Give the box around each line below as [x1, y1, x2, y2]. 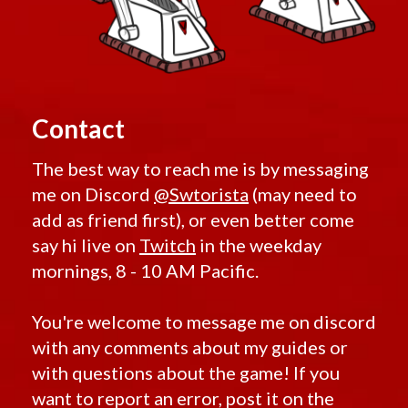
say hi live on [32, 234, 139, 257]
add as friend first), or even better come [32, 209, 354, 231]
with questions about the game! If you [32, 362, 340, 384]
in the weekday [196, 234, 321, 257]
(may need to [249, 183, 357, 206]
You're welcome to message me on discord [32, 311, 376, 333]
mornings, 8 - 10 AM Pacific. [32, 260, 259, 282]
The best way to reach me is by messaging [32, 158, 369, 180]
